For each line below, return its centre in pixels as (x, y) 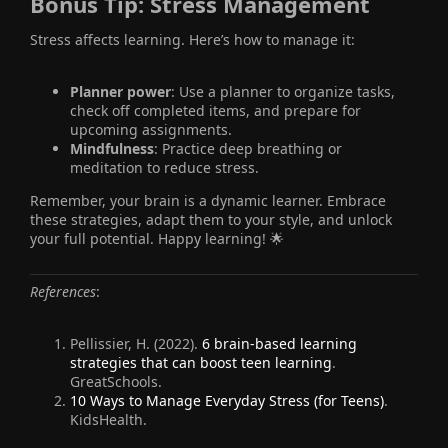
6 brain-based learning (279, 343)
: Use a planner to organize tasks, (283, 91)
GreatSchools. (116, 381)
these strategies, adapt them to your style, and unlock (211, 219)
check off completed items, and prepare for (215, 110)
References (63, 291)
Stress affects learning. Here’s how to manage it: (192, 39)
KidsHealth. (108, 419)
